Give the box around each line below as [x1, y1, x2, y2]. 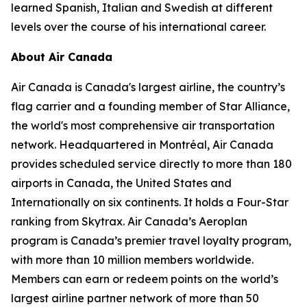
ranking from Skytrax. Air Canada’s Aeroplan [11, 214, 247, 228]
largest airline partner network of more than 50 [11, 291, 259, 305]
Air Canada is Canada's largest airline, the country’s [11, 80, 285, 94]
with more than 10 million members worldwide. [11, 253, 254, 267]
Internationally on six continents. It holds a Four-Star [11, 195, 288, 209]
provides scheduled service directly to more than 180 [11, 157, 292, 171]
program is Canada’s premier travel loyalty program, [11, 234, 291, 247]
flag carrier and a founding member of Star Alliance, [11, 99, 290, 113]
